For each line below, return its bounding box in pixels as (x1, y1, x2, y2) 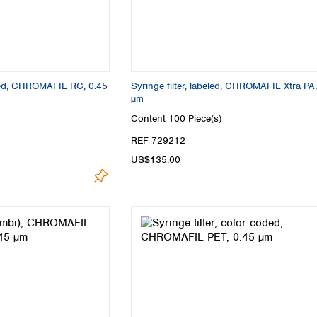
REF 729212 (131, 134, 185, 146)
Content (131, 112, 168, 125)
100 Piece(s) (168, 112, 221, 125)
